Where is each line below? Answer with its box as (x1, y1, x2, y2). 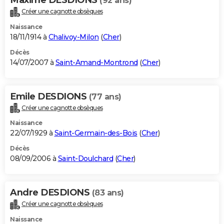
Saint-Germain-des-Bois (54, 128, 137, 138)
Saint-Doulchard (57, 154, 113, 163)
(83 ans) (91, 188, 124, 198)
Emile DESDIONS (10, 90, 89, 102)
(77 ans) (88, 91, 121, 101)
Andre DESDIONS (10, 187, 92, 198)
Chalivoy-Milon (48, 32, 99, 41)
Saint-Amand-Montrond (55, 57, 138, 67)
